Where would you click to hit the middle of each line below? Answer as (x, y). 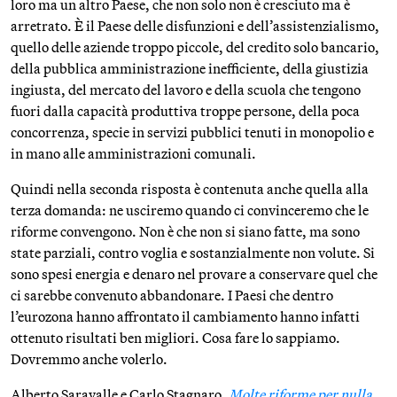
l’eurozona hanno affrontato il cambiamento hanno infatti (185, 317)
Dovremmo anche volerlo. (89, 359)
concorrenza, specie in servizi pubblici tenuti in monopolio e (192, 132)
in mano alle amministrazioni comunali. (133, 154)
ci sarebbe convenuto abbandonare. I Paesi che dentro (172, 296)
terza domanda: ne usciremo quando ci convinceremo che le (190, 210)
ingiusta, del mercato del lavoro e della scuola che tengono (186, 90)
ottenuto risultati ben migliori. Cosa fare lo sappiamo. (175, 338)
